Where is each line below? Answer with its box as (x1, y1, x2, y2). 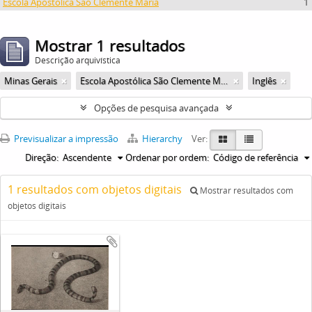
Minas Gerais (4, 75, 57, 87)
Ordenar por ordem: (125, 151, 209, 164)
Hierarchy (140, 132, 185, 146)
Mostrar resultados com (198, 185, 293, 196)
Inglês (252, 75, 276, 87)
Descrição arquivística (35, 54, 120, 66)
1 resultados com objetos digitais (8, 182, 185, 197)
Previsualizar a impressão (12, 132, 118, 146)
